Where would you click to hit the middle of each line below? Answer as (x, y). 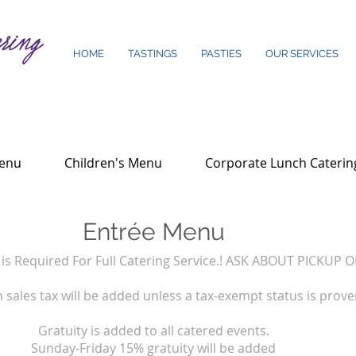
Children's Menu (113, 163)
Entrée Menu (153, 232)
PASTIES (221, 54)
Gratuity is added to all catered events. (153, 331)
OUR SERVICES (302, 54)
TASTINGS (153, 54)
